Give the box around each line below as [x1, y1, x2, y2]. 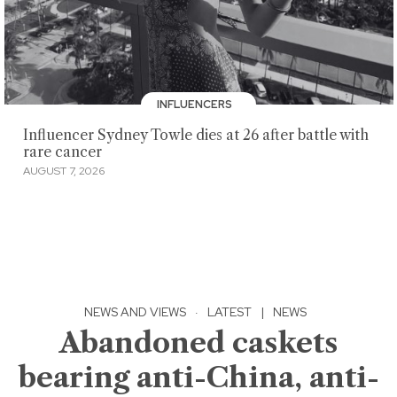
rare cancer [22, 143, 102, 160]
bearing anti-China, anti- [18, 360, 379, 395]
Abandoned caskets [59, 325, 338, 361]
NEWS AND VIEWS [84, 304, 186, 321]
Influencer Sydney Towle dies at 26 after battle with [22, 126, 369, 144]
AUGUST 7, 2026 [22, 164, 105, 179]
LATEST [207, 304, 252, 321]
